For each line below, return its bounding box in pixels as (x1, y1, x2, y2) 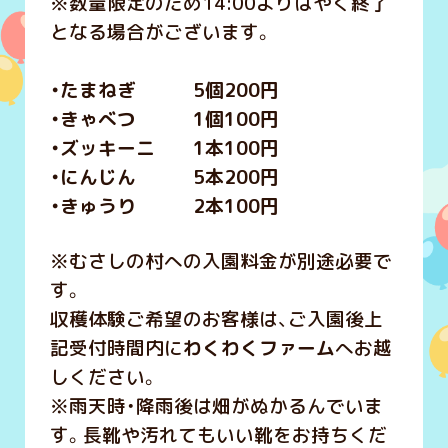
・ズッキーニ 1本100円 (49, 135, 279, 162)
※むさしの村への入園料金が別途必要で (49, 248, 392, 275)
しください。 (49, 364, 159, 391)
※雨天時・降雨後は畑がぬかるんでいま (49, 393, 383, 420)
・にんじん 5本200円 (49, 164, 279, 191)
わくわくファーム (182, 335, 335, 362)
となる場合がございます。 (49, 19, 273, 46)
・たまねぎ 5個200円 (49, 77, 279, 104)
